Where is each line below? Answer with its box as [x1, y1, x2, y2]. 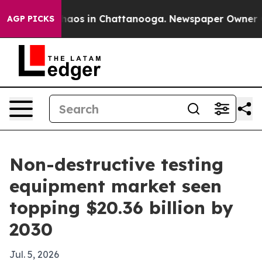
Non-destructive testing [9, 153, 223, 175]
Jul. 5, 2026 [9, 249, 59, 260]
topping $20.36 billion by [9, 196, 233, 219]
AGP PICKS [7, 13, 54, 24]
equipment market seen [9, 175, 222, 197]
